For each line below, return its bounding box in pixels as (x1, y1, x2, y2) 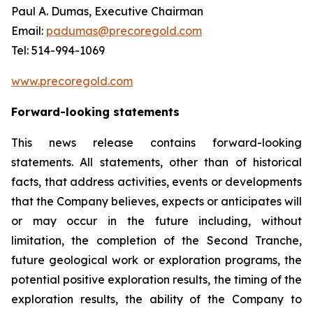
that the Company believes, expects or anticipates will (11, 194, 302, 209)
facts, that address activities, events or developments (11, 175, 302, 189)
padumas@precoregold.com (46, 24, 202, 38)
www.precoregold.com (11, 74, 133, 89)
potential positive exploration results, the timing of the (11, 272, 302, 287)
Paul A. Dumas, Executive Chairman (11, 4, 203, 19)
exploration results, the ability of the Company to (11, 292, 302, 307)
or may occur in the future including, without (11, 214, 302, 228)
